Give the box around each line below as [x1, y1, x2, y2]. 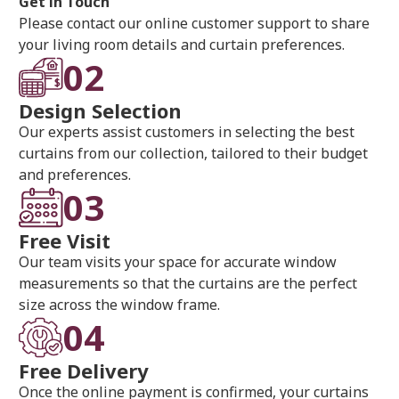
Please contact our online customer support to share [19, 13, 370, 34]
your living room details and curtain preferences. [19, 35, 346, 55]
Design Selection [19, 97, 183, 125]
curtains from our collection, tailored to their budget [19, 143, 369, 164]
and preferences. [19, 165, 132, 185]
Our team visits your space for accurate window [19, 252, 338, 273]
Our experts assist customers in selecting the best [19, 122, 355, 142]
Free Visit [19, 227, 111, 255]
